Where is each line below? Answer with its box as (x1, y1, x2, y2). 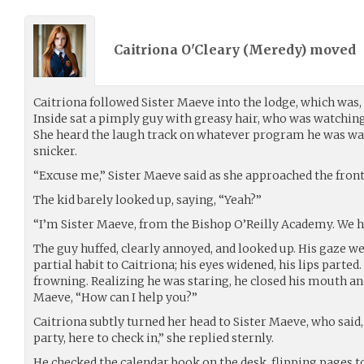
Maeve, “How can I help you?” (33, 289, 197, 305)
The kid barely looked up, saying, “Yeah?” (33, 192, 262, 207)
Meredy (249, 41, 301, 58)
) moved (301, 41, 359, 58)
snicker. (33, 143, 77, 158)
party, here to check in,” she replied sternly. (33, 330, 274, 345)
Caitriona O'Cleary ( (114, 41, 249, 58)
